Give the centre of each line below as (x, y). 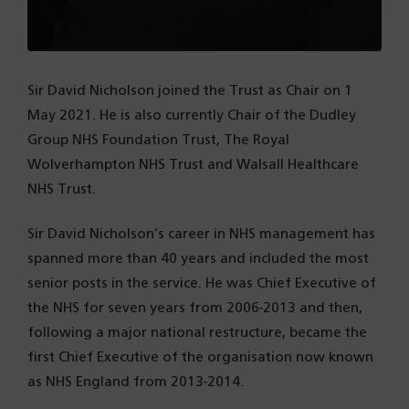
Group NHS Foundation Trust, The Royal (158, 141)
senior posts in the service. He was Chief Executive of (202, 284)
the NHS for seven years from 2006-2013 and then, (195, 309)
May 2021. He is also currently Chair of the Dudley (192, 116)
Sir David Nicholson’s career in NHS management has (201, 235)
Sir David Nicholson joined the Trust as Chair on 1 (190, 91)
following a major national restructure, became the (197, 333)
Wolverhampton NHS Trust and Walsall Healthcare (193, 165)
